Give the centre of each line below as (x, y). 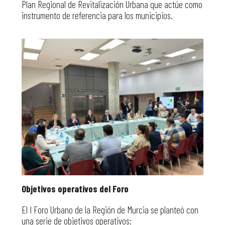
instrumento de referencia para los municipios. (97, 16)
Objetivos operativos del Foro (75, 189)
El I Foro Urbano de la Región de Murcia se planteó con (110, 209)
